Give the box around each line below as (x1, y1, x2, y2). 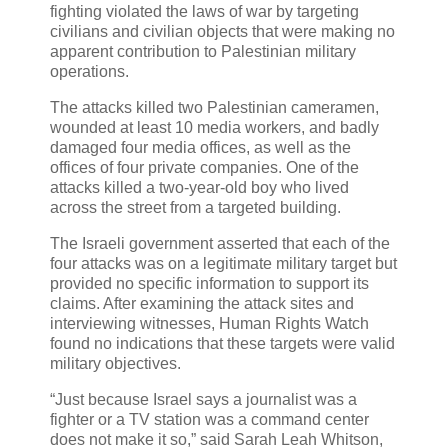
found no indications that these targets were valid (50, 334, 395, 352)
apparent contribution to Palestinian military (50, 43, 356, 61)
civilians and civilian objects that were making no (50, 23, 395, 41)
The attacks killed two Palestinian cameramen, (50, 99, 379, 117)
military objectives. (50, 354, 181, 372)
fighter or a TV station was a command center (50, 410, 369, 428)
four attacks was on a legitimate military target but (50, 254, 397, 272)
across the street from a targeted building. (50, 199, 341, 217)
